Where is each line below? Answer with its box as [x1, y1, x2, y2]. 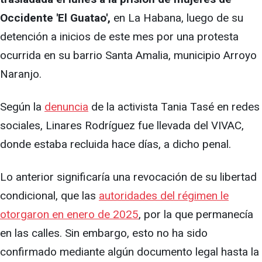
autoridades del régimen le [99, 189, 229, 203]
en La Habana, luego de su [111, 11, 243, 25]
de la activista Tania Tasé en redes [88, 100, 260, 114]
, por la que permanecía [139, 208, 253, 222]
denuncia [44, 100, 88, 114]
